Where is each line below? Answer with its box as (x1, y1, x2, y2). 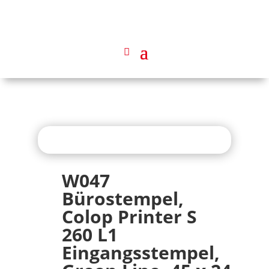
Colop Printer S (61, 204, 197, 229)
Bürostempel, (61, 186, 184, 211)
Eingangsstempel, (61, 240, 220, 265)
